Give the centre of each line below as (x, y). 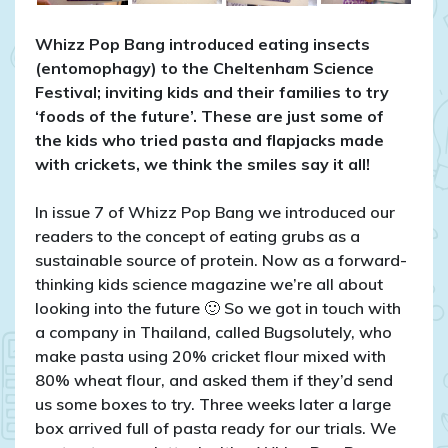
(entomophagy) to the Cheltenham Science (204, 68)
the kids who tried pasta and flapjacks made (209, 140)
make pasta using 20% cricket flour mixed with (210, 356)
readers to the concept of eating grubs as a (197, 236)
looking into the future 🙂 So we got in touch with (218, 308)
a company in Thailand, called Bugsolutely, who (213, 332)
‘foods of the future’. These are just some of (209, 116)
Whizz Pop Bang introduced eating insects (202, 44)
